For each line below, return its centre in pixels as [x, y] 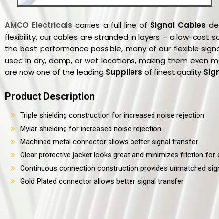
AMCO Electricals [39, 25]
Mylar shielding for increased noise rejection [91, 128]
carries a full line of [111, 25]
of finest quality [174, 72]
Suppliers [125, 72]
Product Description [50, 96]
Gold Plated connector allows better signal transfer [102, 181]
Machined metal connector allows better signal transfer [109, 142]
